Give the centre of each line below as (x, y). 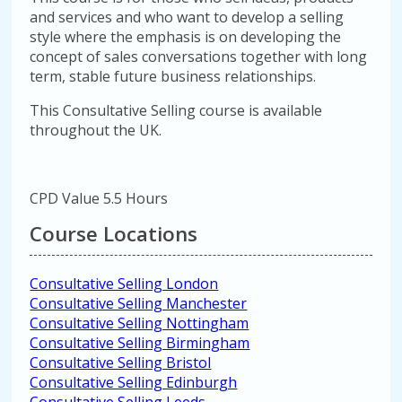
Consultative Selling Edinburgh (134, 382)
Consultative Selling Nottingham (140, 323)
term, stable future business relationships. (173, 76)
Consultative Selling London (124, 284)
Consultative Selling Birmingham (140, 343)
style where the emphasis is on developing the (186, 37)
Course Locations (114, 234)
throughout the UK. (96, 130)
